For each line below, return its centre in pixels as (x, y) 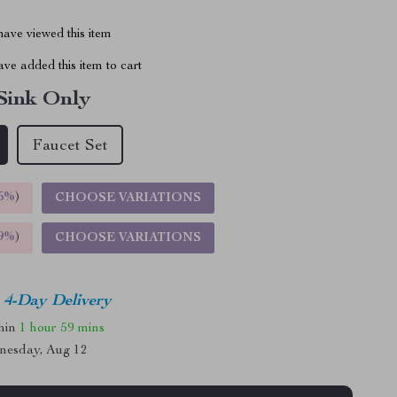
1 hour (39, 328)
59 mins (83, 328)
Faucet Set (70, 146)
